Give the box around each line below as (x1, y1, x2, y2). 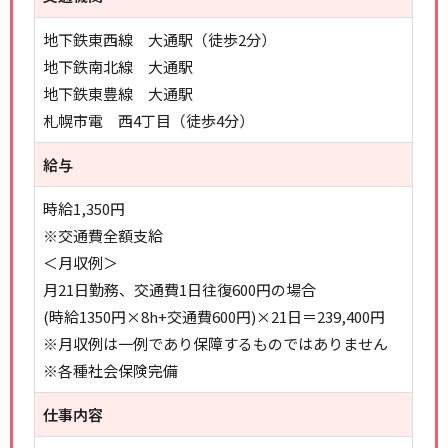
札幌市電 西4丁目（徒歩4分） (43, 110, 255, 131)
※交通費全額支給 (43, 225, 164, 246)
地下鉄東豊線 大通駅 (43, 83, 194, 104)
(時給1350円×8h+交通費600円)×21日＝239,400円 (43, 306, 386, 327)
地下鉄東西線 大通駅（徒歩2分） (43, 29, 277, 50)
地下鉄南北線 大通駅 (43, 56, 194, 77)
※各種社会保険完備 (43, 360, 179, 381)
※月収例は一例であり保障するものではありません (43, 333, 389, 354)
